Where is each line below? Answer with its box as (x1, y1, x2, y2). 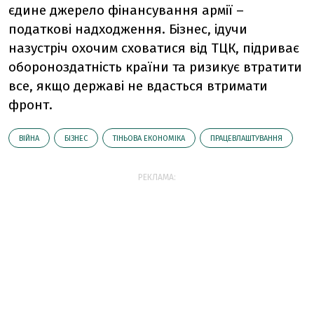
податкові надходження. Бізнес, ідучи (8, 21, 247, 38)
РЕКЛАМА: (138, 172, 176, 183)
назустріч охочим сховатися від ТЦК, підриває (8, 40, 299, 57)
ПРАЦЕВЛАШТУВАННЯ (210, 134, 282, 144)
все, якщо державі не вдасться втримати (8, 78, 268, 95)
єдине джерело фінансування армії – (8, 2, 244, 19)
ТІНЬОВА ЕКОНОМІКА (113, 134, 185, 144)
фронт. (8, 97, 53, 114)
